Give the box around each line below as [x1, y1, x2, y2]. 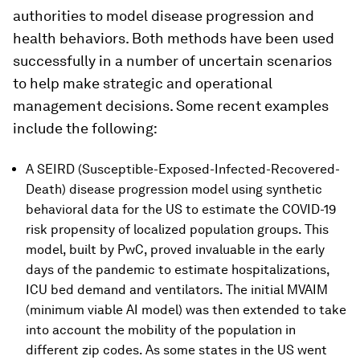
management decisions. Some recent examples [13, 97, 329, 114]
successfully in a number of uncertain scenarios [13, 52, 332, 69]
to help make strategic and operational [13, 75, 272, 92]
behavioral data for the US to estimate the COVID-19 [26, 202, 336, 217]
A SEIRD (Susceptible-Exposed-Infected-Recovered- [26, 162, 340, 177]
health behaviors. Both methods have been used [13, 30, 334, 47]
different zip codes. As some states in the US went [26, 342, 327, 358]
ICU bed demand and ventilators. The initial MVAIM [26, 282, 328, 297]
